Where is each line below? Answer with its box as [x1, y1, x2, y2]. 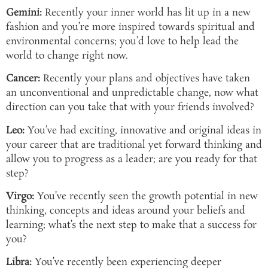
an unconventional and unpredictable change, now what [6, 86, 258, 100]
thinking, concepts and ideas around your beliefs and [6, 203, 245, 218]
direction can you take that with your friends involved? [6, 100, 254, 115]
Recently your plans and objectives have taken [40, 72, 250, 86]
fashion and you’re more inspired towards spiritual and [6, 20, 255, 34]
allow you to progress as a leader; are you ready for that [6, 152, 257, 166]
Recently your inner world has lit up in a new [42, 5, 251, 20]
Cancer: [6, 72, 40, 86]
